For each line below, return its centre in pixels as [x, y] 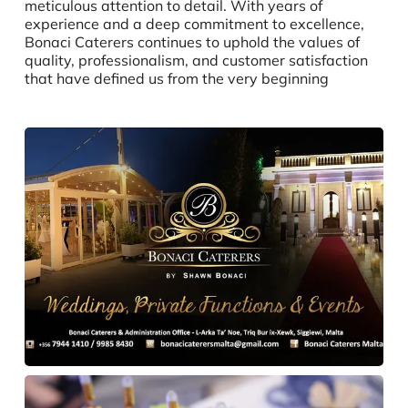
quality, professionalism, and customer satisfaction [196, 60]
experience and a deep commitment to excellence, [194, 23]
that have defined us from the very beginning [176, 78]
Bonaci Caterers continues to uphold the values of [192, 41]
